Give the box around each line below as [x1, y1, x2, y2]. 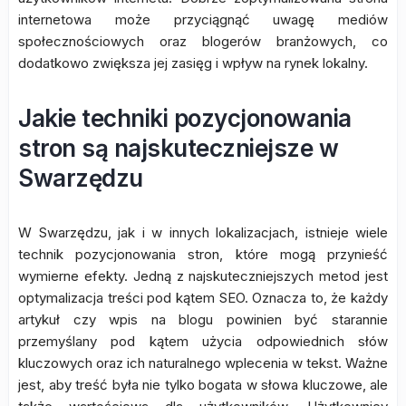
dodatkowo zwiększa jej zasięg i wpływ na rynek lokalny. [18, 54, 368, 72]
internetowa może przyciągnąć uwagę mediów [18, 11, 388, 28]
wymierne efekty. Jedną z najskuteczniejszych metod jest [18, 267, 388, 285]
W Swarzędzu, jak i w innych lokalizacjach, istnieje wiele [18, 224, 388, 241]
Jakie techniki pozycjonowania [18, 104, 352, 132]
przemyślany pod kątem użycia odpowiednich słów [18, 333, 388, 350]
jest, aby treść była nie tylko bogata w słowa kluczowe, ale [18, 376, 388, 393]
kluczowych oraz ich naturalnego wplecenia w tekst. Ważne [18, 354, 388, 372]
